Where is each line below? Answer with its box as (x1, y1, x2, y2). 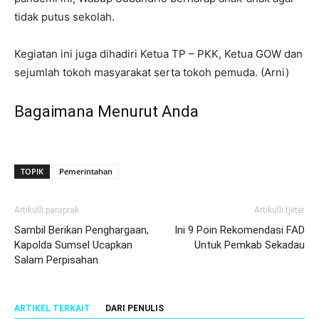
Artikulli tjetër (254, 204, 305, 215)
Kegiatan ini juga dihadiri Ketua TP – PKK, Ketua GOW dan (14, 46, 303, 61)
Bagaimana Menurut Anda (14, 102, 199, 120)
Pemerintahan (59, 165, 113, 177)
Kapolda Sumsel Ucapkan (14, 238, 132, 251)
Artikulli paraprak (14, 204, 79, 215)
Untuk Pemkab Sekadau (194, 238, 305, 251)
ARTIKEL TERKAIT (14, 303, 90, 313)
